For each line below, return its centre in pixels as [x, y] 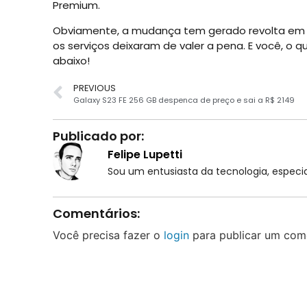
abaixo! [71, 60]
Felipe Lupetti [145, 154]
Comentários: [96, 214]
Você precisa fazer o [108, 235]
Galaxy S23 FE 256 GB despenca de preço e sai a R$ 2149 [184, 100]
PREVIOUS [94, 88]
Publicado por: [98, 136]
